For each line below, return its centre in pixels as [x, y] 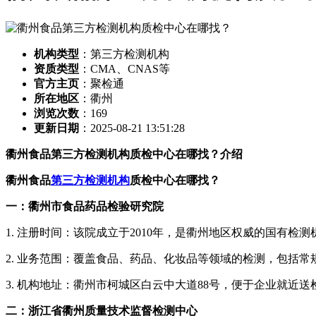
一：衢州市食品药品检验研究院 [85, 207]
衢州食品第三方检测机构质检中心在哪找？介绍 [124, 154]
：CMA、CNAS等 [124, 69]
